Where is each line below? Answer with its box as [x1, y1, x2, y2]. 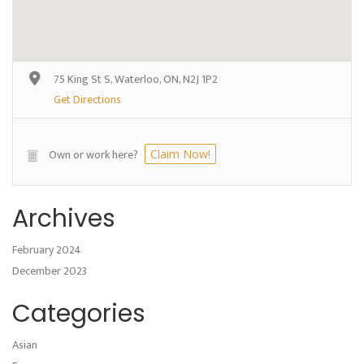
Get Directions [54, 90, 121, 109]
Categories [12, 297, 145, 331]
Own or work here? [49, 145, 138, 164]
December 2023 [12, 262, 87, 280]
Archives [12, 201, 115, 236]
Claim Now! [150, 146, 210, 162]
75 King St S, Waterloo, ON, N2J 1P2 [54, 70, 218, 89]
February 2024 [12, 240, 81, 259]
